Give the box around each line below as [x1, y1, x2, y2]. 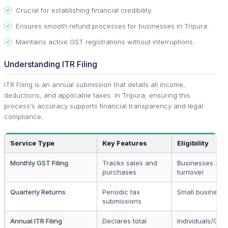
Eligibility [177, 138, 209, 147]
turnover [177, 167, 204, 176]
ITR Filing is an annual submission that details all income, [4, 80, 185, 89]
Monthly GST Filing [10, 158, 68, 167]
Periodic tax [102, 187, 140, 196]
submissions [102, 196, 141, 205]
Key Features [102, 138, 147, 147]
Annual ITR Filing [10, 216, 62, 225]
